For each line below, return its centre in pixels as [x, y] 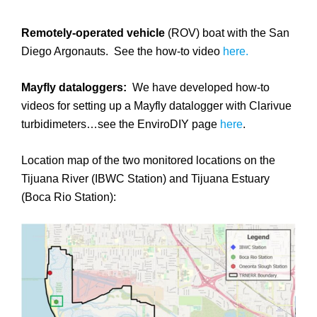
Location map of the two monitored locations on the [148, 160]
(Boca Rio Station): [69, 197]
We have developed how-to [200, 87]
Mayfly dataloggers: [75, 87]
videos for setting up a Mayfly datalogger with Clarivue [156, 105]
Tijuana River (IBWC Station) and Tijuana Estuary [145, 178]
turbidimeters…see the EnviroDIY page [119, 124]
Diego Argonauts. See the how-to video [122, 51]
